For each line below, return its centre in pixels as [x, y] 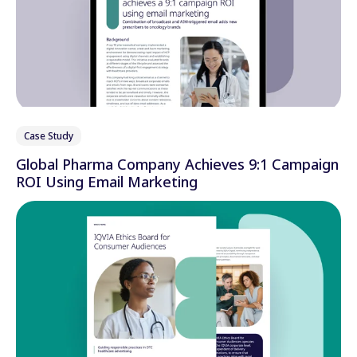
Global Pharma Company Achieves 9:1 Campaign [100, 165]
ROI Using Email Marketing [107, 182]
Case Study [49, 136]
